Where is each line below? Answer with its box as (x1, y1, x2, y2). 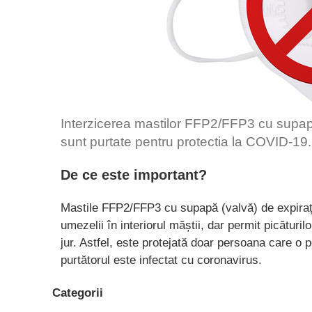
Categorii (52, 286, 103, 300)
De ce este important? (61, 167, 207, 182)
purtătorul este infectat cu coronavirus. (61, 253, 262, 267)
